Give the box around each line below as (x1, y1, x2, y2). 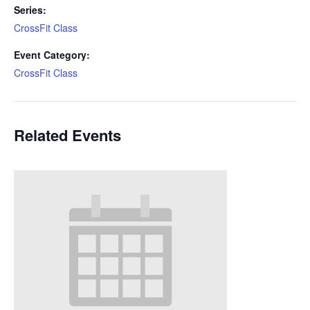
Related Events (14, 124, 121, 147)
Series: (14, 3, 46, 17)
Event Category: (14, 48, 90, 62)
